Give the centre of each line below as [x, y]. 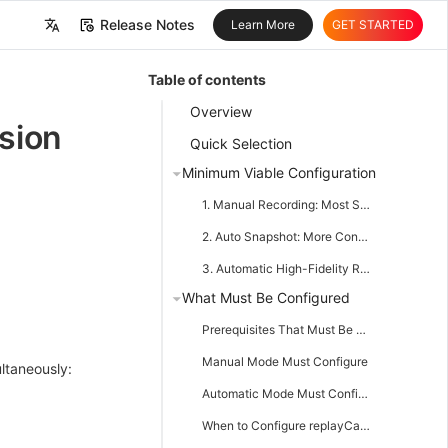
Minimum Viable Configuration [279, 172]
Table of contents [207, 79]
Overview [221, 111]
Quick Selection [241, 143]
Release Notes [147, 24]
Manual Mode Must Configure [285, 361]
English [46, 86]
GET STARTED [373, 24]
